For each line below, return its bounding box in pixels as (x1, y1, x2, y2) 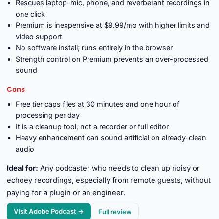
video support (16, 32, 62, 41)
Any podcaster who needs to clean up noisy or (38, 164, 200, 173)
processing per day (16, 111, 80, 119)
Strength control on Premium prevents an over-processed (16, 55, 208, 63)
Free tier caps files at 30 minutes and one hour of (16, 100, 179, 108)
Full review (98, 208, 131, 216)
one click (16, 10, 45, 18)
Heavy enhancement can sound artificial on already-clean (16, 133, 206, 142)
